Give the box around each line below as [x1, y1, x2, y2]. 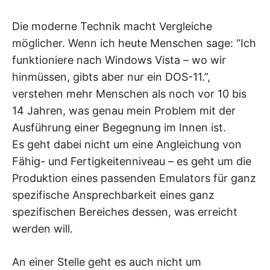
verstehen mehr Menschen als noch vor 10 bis [12, 87, 246, 101]
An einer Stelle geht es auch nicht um [12, 256, 201, 269]
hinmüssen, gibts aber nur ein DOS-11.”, [12, 71, 210, 84]
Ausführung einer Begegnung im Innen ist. [12, 121, 226, 134]
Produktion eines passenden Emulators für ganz [12, 172, 256, 185]
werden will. [12, 222, 73, 236]
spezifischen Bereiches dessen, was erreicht [12, 206, 237, 219]
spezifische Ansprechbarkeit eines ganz [12, 189, 215, 202]
